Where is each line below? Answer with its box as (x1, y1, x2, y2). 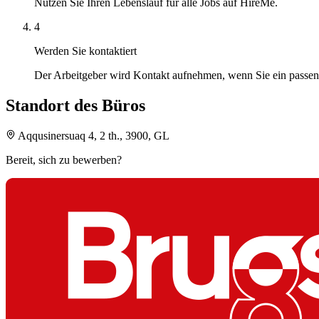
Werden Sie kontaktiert (34, 44, 137, 57)
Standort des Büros (6, 95, 145, 115)
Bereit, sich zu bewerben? (6, 153, 122, 166)
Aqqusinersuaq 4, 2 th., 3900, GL (18, 129, 170, 142)
